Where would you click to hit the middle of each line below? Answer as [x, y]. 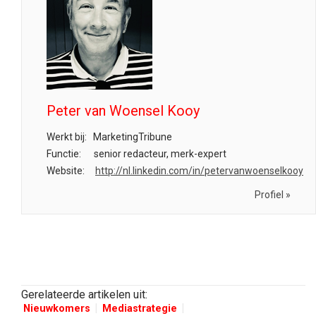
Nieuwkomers [57, 309]
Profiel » [273, 195]
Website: [66, 171]
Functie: [64, 154]
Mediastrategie [140, 309]
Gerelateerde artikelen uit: [84, 294]
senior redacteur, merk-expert [159, 154]
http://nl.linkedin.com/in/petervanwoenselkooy [199, 171]
